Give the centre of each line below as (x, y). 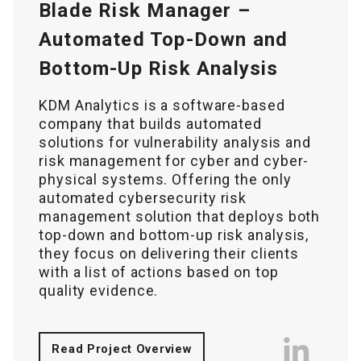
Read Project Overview (122, 349)
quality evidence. (99, 290)
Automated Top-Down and (164, 39)
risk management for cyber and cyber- (174, 160)
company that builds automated (151, 123)
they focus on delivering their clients (169, 253)
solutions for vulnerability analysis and (175, 142)
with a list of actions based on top (159, 272)
